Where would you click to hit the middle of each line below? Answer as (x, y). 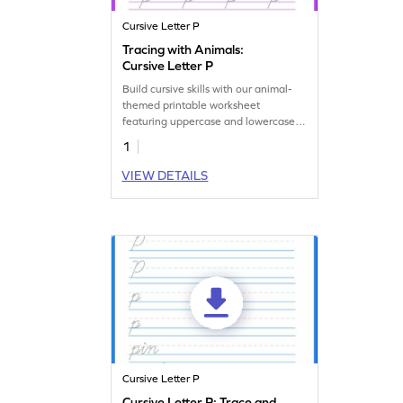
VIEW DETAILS (165, 175)
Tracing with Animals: (184, 49)
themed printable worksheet (192, 105)
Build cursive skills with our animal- (207, 89)
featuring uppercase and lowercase (209, 121)
